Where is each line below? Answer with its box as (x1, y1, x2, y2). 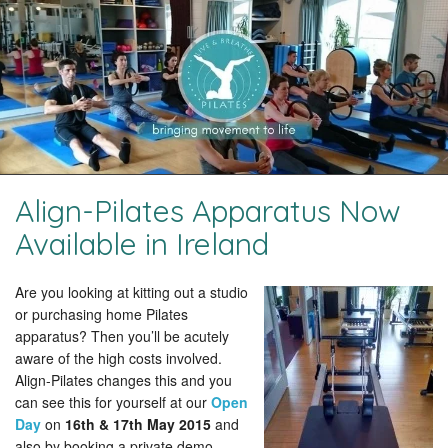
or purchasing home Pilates (15, 304, 188, 324)
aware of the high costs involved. (15, 348, 222, 368)
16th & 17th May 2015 (65, 414, 211, 434)
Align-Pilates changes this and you (15, 370, 232, 390)
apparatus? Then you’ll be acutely (15, 326, 229, 346)
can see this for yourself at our (15, 392, 211, 412)
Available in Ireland (15, 225, 269, 263)
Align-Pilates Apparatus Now (15, 192, 401, 230)
